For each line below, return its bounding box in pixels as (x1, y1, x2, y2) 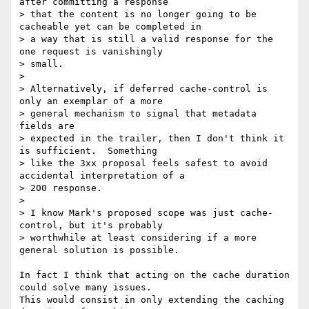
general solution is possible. (19, 245, 179, 256)
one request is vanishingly (19, 46, 163, 57)
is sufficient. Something (19, 146, 157, 157)
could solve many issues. (19, 282, 152, 293)
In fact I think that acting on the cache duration (19, 270, 290, 281)
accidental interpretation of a (19, 170, 185, 181)
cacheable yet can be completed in (19, 21, 201, 32)
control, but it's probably (19, 220, 163, 231)
